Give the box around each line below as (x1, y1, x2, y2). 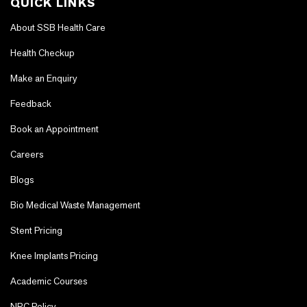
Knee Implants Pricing (10, 249, 98, 262)
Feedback (10, 97, 51, 110)
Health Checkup (10, 47, 75, 59)
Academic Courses (10, 275, 87, 287)
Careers (10, 148, 43, 160)
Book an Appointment (10, 123, 99, 135)
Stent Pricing (10, 224, 62, 236)
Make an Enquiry (10, 72, 77, 84)
